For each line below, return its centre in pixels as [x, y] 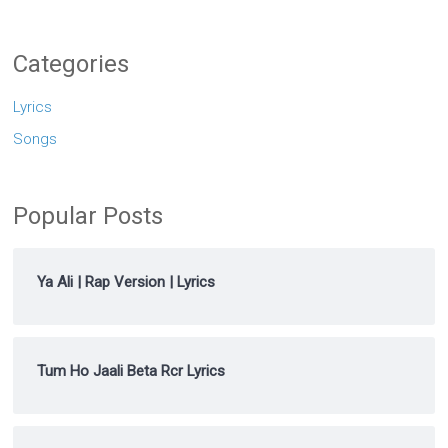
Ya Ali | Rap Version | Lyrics [126, 282]
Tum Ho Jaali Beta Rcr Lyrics [131, 371]
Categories [71, 64]
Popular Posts [88, 216]
